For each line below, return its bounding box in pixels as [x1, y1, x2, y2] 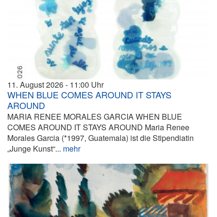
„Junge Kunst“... [7, 142, 63, 154]
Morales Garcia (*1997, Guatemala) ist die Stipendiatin [7, 132, 194, 143]
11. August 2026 [7, 78, 63, 90]
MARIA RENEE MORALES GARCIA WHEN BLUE [7, 110, 182, 122]
